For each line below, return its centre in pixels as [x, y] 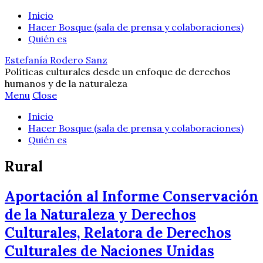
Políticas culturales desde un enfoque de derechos [118, 72]
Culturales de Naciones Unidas [109, 251]
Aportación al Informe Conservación [131, 196]
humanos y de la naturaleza [66, 83]
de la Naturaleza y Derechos [100, 214]
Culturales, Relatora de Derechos [118, 232]
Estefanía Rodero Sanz [56, 60]
